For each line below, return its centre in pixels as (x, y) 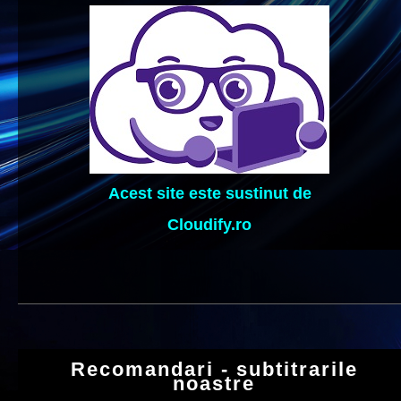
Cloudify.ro (209, 225)
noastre (214, 384)
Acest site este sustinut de (209, 194)
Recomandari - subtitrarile (214, 370)
